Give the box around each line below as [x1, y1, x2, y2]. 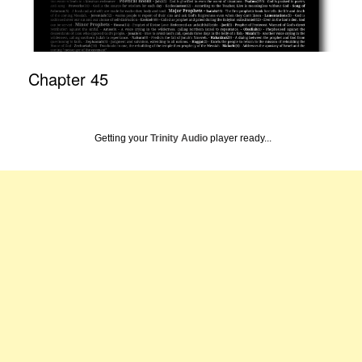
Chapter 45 [28, 67, 108, 91]
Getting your [95, 133, 150, 145]
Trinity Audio [150, 133, 208, 145]
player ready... [208, 133, 271, 145]
